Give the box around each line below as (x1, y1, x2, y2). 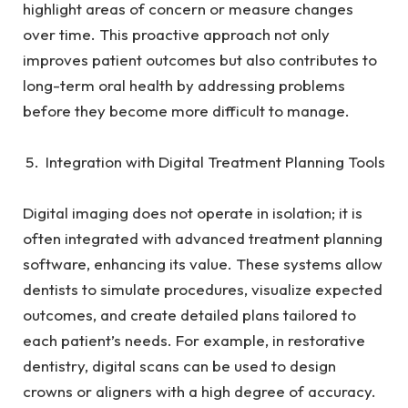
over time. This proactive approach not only (23, 24, 330, 44)
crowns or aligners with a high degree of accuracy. (23, 381, 380, 401)
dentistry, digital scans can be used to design (23, 355, 336, 375)
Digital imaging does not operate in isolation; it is (23, 202, 362, 222)
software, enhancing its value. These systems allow (23, 253, 382, 273)
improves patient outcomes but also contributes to (23, 49, 377, 69)
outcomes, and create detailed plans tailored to (23, 304, 356, 324)
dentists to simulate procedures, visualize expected (23, 279, 382, 299)
